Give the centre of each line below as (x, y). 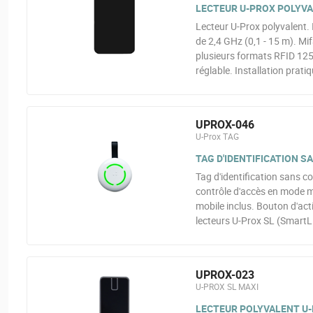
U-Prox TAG (217, 136)
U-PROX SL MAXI (227, 286)
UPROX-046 (225, 124)
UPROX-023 (225, 275)
